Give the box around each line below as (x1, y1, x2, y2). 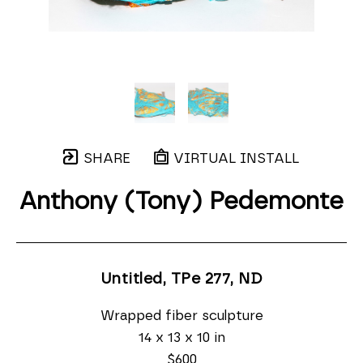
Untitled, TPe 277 (100, 271, 231, 287)
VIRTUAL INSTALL (169, 152, 299, 165)
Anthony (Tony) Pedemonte (19, 190, 344, 214)
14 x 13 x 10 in (138, 331, 225, 344)
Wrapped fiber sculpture (100, 309, 263, 322)
